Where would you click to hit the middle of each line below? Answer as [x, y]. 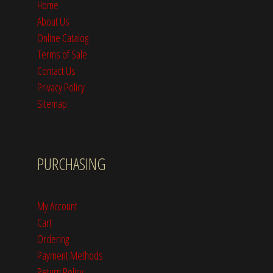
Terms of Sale [62, 54]
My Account [57, 206]
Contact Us [56, 71]
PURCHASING [72, 164]
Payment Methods [70, 255]
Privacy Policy [61, 87]
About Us [53, 21]
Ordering [53, 239]
